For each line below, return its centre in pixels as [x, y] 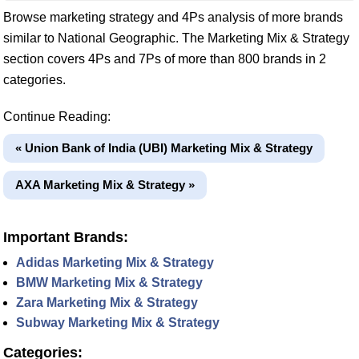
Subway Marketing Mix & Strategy [118, 323]
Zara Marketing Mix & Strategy [107, 303]
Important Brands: [66, 237]
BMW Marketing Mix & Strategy [109, 282]
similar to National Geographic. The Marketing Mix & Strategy [176, 38]
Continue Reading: [57, 117]
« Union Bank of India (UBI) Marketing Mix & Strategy [164, 148]
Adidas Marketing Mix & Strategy [115, 262]
